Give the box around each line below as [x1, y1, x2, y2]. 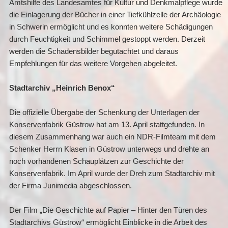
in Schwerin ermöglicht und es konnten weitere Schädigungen [9, 23, 213, 31]
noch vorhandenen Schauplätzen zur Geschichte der [9, 157, 184, 165]
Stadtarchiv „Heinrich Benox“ [9, 84, 115, 92]
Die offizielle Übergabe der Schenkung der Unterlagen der [9, 108, 199, 117]
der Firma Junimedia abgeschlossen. [9, 182, 132, 190]
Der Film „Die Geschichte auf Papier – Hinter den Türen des [9, 206, 207, 214]
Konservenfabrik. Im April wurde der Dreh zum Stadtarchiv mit [9, 169, 215, 178]
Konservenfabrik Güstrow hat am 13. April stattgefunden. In [9, 121, 205, 129]
